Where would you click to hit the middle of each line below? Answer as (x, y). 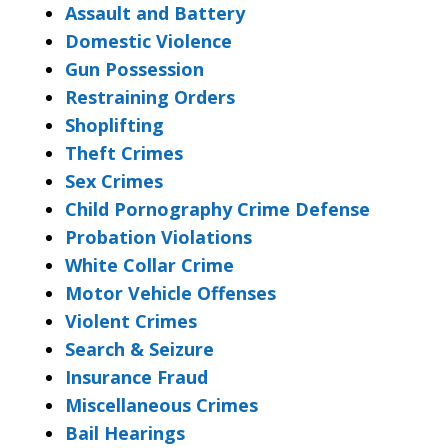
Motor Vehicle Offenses (170, 292)
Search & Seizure (139, 348)
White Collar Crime (149, 264)
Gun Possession (134, 68)
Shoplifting (114, 124)
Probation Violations (158, 236)
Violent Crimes (131, 320)
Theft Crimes (124, 152)
